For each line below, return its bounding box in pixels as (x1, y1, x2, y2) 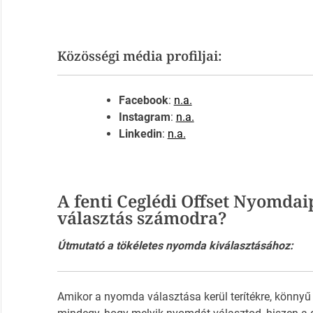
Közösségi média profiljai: (57, 47, 222, 65)
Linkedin (118, 127, 162, 141)
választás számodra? (57, 206, 227, 230)
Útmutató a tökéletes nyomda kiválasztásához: (57, 239, 293, 253)
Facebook (118, 94, 168, 108)
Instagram (118, 110, 170, 124)
